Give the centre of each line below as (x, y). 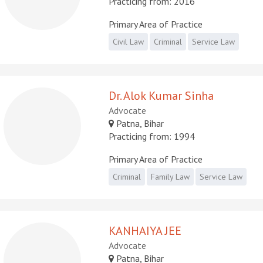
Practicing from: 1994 (152, 136)
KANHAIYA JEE (145, 230)
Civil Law (129, 41)
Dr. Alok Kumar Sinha (161, 95)
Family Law (171, 176)
